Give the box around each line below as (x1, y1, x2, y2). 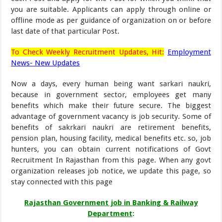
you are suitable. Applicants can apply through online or (11, 5, 211, 14)
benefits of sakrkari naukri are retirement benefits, (11, 123, 211, 132)
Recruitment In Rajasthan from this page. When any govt (11, 156, 211, 165)
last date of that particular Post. (11, 27, 120, 36)
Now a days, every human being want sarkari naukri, (11, 79, 211, 88)
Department (87, 209, 132, 218)
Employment (167, 48, 211, 56)
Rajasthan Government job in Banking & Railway (24, 198, 198, 207)
